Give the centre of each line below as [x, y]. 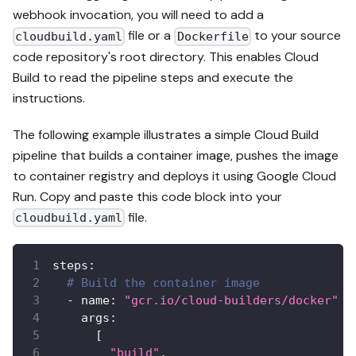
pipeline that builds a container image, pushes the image [176, 155]
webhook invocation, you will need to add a [138, 15]
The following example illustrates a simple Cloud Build [166, 134]
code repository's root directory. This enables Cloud [166, 56]
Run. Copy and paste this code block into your [147, 196]
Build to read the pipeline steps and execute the [153, 77]
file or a [150, 36]
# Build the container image [163, 283]
